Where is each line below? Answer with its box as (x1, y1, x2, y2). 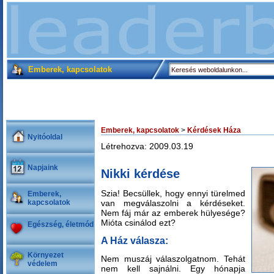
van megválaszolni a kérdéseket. (101, 198, 245, 208)
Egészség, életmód (28, 220, 94, 229)
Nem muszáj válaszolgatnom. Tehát (101, 254, 245, 264)
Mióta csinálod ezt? (101, 218, 176, 228)
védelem (28, 259, 57, 268)
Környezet (28, 251, 64, 259)
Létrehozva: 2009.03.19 (101, 141, 193, 151)
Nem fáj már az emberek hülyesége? (101, 208, 245, 218)
